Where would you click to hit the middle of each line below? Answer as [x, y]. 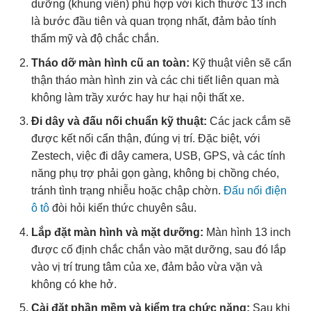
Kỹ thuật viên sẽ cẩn [240, 62]
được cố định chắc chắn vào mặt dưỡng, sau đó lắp [158, 249]
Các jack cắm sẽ [249, 121]
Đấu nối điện [255, 191]
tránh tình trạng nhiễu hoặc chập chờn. [127, 191]
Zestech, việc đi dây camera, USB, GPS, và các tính [158, 156]
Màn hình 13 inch [247, 232]
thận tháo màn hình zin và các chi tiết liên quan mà [155, 80]
